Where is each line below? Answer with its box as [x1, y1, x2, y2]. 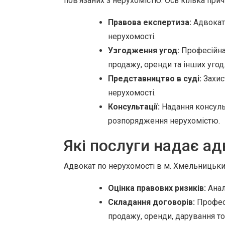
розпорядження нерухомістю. [108, 116, 220, 126]
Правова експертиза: [108, 18, 191, 27]
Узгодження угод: [108, 46, 179, 55]
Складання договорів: [108, 197, 195, 207]
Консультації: [108, 102, 160, 111]
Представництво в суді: [108, 74, 201, 83]
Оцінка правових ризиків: [108, 183, 206, 193]
